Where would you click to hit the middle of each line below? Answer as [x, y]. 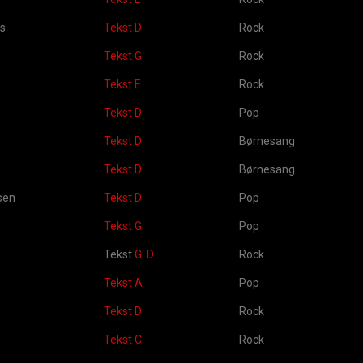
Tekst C [123, 340]
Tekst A [123, 283]
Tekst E [122, 84]
